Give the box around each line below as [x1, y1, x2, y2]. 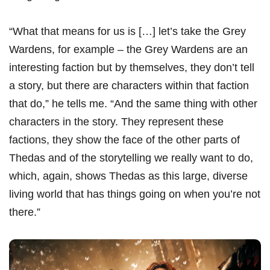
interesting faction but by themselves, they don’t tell [9, 61, 254, 74]
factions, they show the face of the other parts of [9, 134, 240, 146]
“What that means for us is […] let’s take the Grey [9, 25, 246, 38]
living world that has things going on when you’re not [9, 188, 260, 201]
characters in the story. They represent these [9, 116, 224, 128]
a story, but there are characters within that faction [9, 80, 249, 92]
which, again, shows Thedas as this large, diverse [9, 170, 248, 183]
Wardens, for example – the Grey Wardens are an [9, 43, 248, 56]
